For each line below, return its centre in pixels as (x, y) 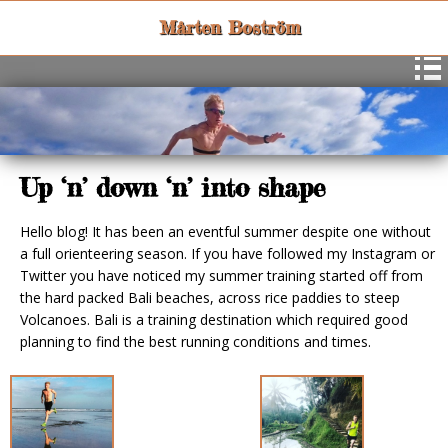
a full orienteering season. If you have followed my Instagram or (227, 253)
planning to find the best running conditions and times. (195, 341)
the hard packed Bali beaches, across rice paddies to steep (210, 297)
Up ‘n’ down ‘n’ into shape (173, 187)
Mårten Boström (229, 27)
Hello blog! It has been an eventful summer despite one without (225, 231)
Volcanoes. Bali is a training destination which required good (214, 319)
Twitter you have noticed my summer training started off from (221, 275)
